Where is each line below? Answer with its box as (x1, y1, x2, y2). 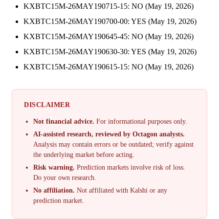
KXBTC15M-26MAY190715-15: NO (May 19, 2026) (23, 2, 194, 11)
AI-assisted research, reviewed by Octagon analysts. (33, 131, 185, 138)
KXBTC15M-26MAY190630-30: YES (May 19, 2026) (23, 47, 197, 56)
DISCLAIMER (24, 101, 70, 109)
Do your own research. (33, 174, 97, 182)
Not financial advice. (33, 118, 95, 126)
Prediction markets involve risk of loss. (75, 164, 186, 172)
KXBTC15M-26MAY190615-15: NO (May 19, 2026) (23, 63, 194, 71)
